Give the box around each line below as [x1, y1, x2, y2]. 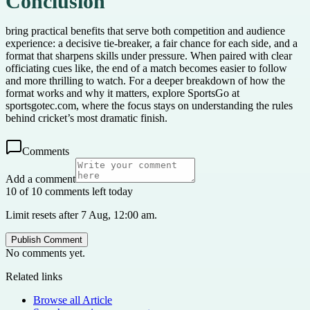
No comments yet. [6, 246, 85, 259]
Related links [6, 270, 62, 282]
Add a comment [6, 172, 75, 185]
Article [82, 293, 112, 306]
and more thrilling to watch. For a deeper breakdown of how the [6, 74, 285, 86]
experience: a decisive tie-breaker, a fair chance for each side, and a [6, 37, 298, 49]
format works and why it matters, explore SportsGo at [6, 86, 239, 99]
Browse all [33, 293, 82, 306]
